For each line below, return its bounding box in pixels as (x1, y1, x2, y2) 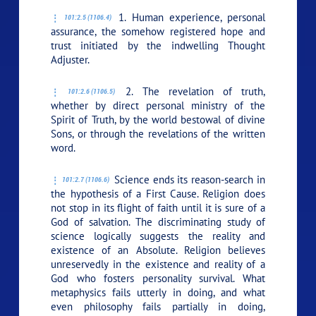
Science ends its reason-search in (110, 172, 265, 186)
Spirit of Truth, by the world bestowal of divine (51, 112, 265, 126)
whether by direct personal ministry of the (51, 98, 265, 112)
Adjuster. (51, 52, 90, 66)
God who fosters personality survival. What (51, 271, 265, 285)
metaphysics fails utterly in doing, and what (51, 285, 265, 299)
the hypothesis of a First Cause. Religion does (51, 186, 265, 200)
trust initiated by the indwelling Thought (51, 38, 265, 52)
